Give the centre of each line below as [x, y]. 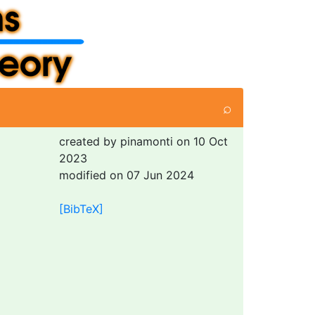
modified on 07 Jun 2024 [126, 175]
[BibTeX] [81, 209]
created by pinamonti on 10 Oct [143, 141]
